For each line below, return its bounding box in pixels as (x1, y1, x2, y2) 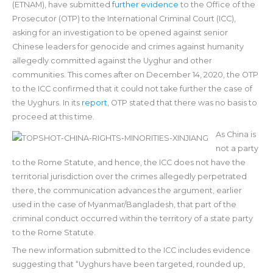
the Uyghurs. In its (12, 97, 82, 107)
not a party (216, 143, 259, 153)
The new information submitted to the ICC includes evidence (12, 246, 250, 255)
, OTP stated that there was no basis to (107, 97, 257, 107)
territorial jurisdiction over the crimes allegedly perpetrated (12, 171, 247, 181)
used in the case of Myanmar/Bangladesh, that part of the (12, 199, 236, 209)
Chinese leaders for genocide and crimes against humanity (12, 41, 244, 51)
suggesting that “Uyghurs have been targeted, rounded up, (12, 260, 245, 269)
